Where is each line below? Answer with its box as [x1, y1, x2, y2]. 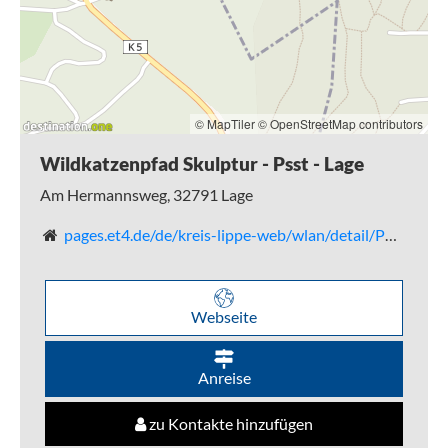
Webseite [191, 306, 257, 326]
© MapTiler [195, 115, 255, 132]
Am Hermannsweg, [40, 184, 173, 204]
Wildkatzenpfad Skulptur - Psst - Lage [40, 153, 364, 175]
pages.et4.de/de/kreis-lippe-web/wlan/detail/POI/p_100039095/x [63, 224, 385, 244]
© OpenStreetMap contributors [258, 115, 423, 132]
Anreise [197, 367, 251, 387]
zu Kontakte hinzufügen [146, 413, 313, 433]
